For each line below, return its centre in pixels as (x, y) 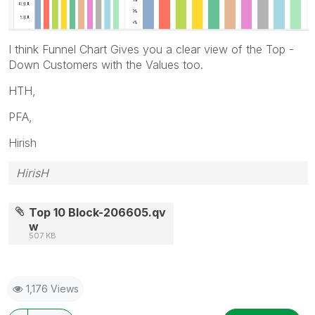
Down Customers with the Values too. (106, 64)
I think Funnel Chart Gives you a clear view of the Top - (151, 49)
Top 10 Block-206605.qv (98, 212)
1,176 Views (52, 288)
